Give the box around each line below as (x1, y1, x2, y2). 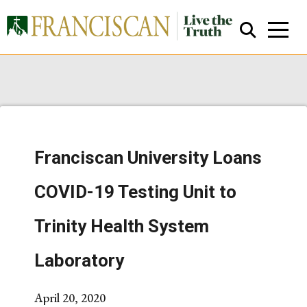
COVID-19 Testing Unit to (34, 182, 236, 202)
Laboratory (34, 250, 124, 271)
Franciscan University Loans (34, 147, 262, 168)
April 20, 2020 (34, 290, 106, 306)
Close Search (117, 164, 201, 179)
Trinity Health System (34, 216, 209, 236)
